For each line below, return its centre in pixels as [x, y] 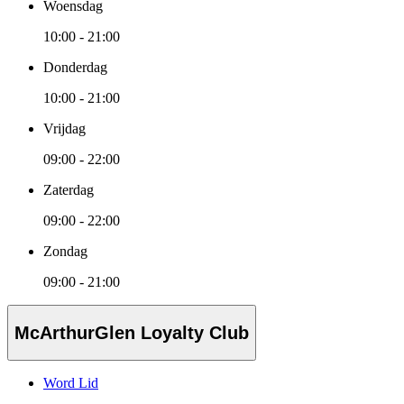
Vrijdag [64, 129]
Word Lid [71, 383]
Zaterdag [69, 190]
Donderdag [75, 68]
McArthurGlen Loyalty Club [132, 332]
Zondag [65, 252]
